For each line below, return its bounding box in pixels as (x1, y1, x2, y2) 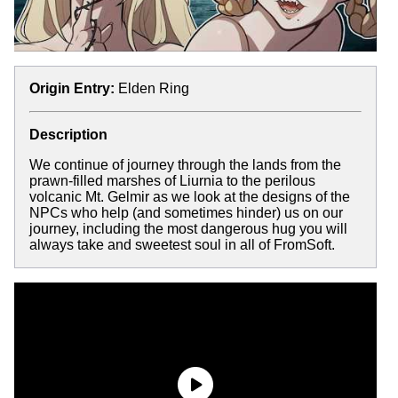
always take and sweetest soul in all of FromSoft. (29, 236, 335, 252)
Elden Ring (118, 80, 189, 96)
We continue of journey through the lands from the (29, 156, 341, 172)
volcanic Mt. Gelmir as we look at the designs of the (29, 188, 350, 204)
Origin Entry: (29, 80, 115, 96)
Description (29, 126, 107, 142)
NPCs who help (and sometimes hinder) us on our (29, 204, 343, 220)
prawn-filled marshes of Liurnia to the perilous (29, 172, 315, 188)
